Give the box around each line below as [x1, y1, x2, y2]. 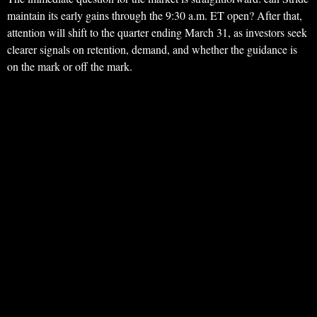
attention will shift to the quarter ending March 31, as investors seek [7, 25, 307, 40]
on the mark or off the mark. [7, 59, 132, 74]
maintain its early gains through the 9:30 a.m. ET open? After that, [7, 8, 302, 23]
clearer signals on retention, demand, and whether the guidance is [7, 42, 297, 57]
